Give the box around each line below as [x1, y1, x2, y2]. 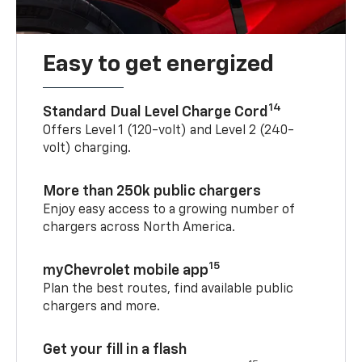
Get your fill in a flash [43, 343, 187, 358]
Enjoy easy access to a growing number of [43, 204, 295, 217]
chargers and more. [43, 301, 161, 314]
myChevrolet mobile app [43, 263, 209, 279]
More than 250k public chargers [43, 184, 262, 200]
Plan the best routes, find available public [43, 283, 294, 297]
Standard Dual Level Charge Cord [43, 105, 269, 120]
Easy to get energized [43, 53, 275, 77]
